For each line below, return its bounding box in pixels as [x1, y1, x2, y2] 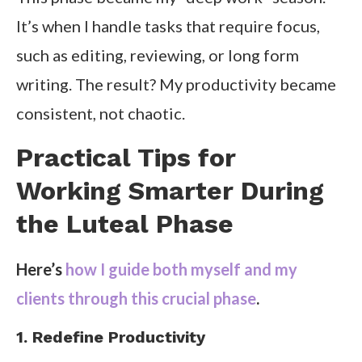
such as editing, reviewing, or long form [16, 45, 299, 65]
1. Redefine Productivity [16, 327, 205, 347]
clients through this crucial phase [16, 288, 256, 309]
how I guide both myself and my [65, 259, 297, 280]
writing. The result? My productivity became [16, 74, 336, 95]
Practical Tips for [16, 142, 236, 174]
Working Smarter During [16, 175, 324, 207]
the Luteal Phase [16, 208, 234, 240]
